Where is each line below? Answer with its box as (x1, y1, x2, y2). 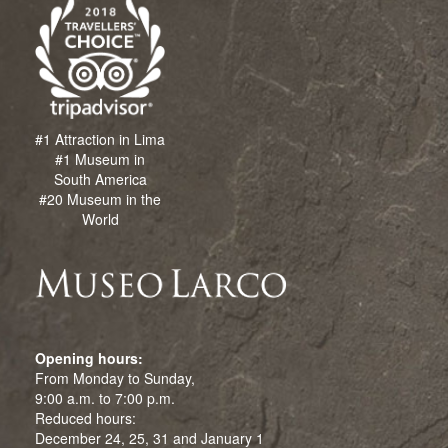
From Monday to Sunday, (35, 367, 195, 388)
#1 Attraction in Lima (35, 128, 165, 149)
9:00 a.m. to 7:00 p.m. (35, 387, 175, 408)
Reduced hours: (35, 407, 136, 428)
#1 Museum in (55, 148, 145, 169)
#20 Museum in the (39, 188, 161, 209)
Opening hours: (35, 347, 143, 368)
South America (53, 168, 147, 189)
